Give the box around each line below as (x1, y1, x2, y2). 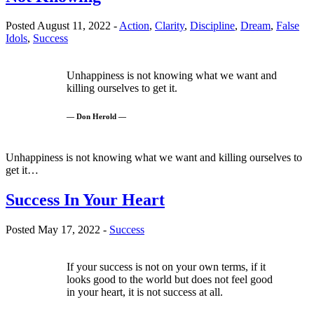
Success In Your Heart (6, 191, 165, 210)
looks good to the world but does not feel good (67, 273, 273, 286)
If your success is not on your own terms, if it (67, 261, 266, 273)
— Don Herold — (67, 112, 126, 121)
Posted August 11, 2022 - (6, 20, 119, 32)
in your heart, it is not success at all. (67, 286, 223, 299)
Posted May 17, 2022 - (6, 224, 109, 236)
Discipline (190, 20, 235, 32)
